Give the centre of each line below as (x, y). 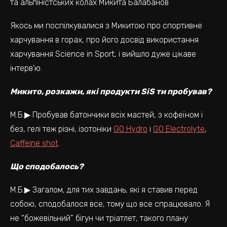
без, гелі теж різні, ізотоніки (62, 129)
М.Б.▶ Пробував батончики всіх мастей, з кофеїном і (106, 115)
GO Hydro (130, 129)
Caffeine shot (34, 143)
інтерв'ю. (26, 68)
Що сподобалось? (47, 166)
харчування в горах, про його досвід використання (104, 40)
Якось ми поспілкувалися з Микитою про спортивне (106, 26)
